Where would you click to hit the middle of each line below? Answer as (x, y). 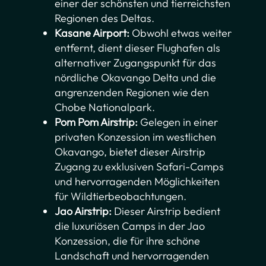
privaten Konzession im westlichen (136, 137)
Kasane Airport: (92, 33)
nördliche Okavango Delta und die (136, 78)
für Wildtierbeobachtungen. (121, 197)
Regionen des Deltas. (105, 18)
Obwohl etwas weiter (181, 33)
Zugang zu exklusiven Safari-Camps (140, 167)
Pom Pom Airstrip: (96, 122)
